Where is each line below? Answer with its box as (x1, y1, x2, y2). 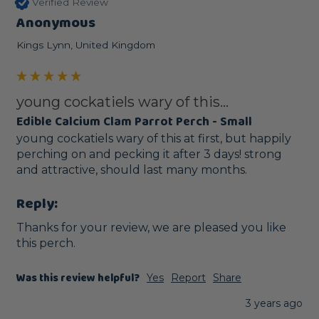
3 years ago (246, 296, 303, 310)
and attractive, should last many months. (16, 163, 247, 177)
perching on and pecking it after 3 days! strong (16, 147, 282, 162)
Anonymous (16, 11, 95, 34)
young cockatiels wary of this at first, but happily (16, 132, 291, 146)
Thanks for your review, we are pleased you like (16, 220, 286, 234)
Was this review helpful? (16, 269, 140, 287)
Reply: (16, 192, 58, 216)
